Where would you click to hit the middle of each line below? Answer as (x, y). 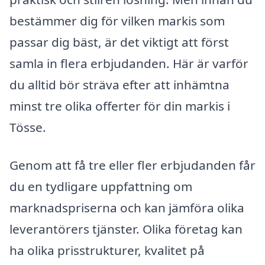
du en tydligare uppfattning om (101, 186)
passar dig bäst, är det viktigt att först (119, 42)
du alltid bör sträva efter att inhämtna (119, 84)
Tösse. (28, 127)
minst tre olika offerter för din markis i (120, 106)
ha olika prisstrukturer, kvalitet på (107, 250)
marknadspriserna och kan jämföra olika (127, 207)
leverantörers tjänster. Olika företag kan (126, 229)
